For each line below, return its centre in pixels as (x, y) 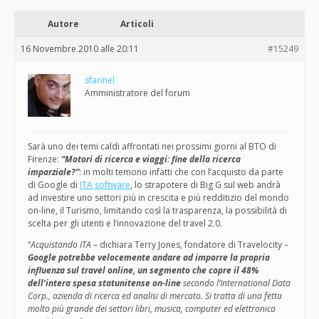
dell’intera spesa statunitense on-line (104, 283)
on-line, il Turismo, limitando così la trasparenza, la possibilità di (157, 210)
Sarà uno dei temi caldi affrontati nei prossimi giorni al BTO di (152, 146)
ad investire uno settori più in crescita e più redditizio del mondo (158, 198)
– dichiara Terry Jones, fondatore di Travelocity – (191, 245)
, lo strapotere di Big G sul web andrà (205, 185)
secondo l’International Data (236, 283)
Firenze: (45, 159)
